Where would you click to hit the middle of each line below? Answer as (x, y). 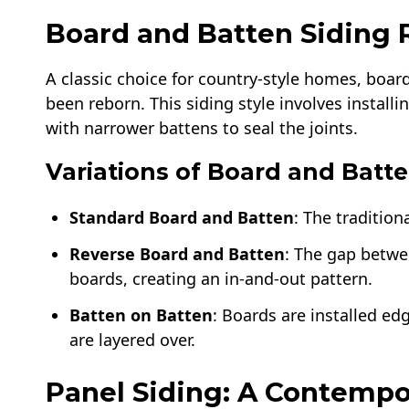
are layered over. (133, 339)
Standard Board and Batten (182, 217)
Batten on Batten (142, 315)
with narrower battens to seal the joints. (202, 128)
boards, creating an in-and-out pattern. (221, 278)
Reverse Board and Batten (178, 253)
